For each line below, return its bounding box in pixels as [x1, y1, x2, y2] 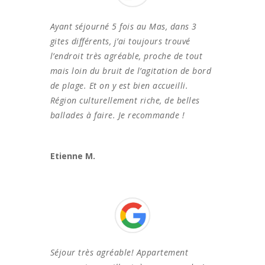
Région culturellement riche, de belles [50, 94, 200, 106]
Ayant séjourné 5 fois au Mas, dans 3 [50, 20, 197, 32]
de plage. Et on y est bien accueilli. [50, 79, 189, 91]
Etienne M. [50, 150, 95, 161]
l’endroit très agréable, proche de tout [50, 50, 203, 62]
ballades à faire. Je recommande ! [50, 109, 185, 121]
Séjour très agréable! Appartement [50, 246, 189, 258]
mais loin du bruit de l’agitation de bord [50, 64, 212, 76]
